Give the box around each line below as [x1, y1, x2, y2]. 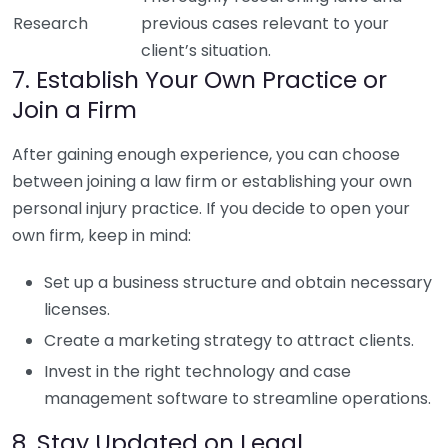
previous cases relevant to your [141, 12, 389, 35]
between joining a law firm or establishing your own [12, 170, 412, 193]
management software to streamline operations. [44, 387, 431, 410]
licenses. [44, 298, 110, 321]
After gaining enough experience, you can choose [12, 143, 400, 166]
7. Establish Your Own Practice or [12, 63, 387, 96]
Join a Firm [12, 93, 137, 126]
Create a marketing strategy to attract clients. [44, 329, 414, 352]
